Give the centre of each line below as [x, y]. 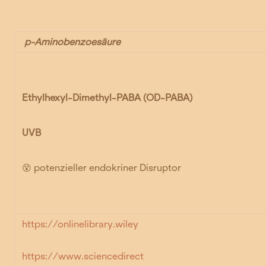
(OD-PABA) [168, 97]
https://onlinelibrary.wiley [80, 224]
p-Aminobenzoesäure [72, 42]
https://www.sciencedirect [83, 256]
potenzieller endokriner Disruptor [107, 168]
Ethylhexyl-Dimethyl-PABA [82, 97]
